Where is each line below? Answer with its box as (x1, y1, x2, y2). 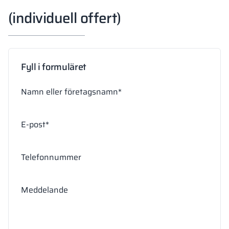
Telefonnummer (21, 151, 81, 164)
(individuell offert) (8, 7, 121, 29)
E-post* (21, 118, 49, 131)
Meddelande (21, 184, 68, 196)
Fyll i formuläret (21, 60, 86, 74)
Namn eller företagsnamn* (21, 85, 122, 98)
